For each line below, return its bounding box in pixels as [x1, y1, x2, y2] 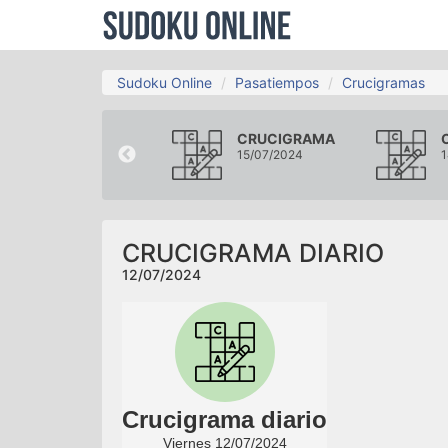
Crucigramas [342, 74, 425, 91]
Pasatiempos [235, 74, 319, 91]
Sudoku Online [117, 74, 212, 91]
